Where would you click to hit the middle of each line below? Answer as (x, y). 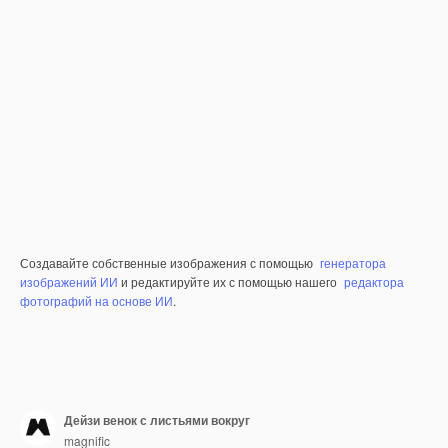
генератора (353, 262)
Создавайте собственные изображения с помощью (168, 262)
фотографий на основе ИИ (96, 300)
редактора (374, 281)
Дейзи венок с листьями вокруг (157, 419)
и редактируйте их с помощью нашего (229, 281)
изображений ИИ (69, 281)
